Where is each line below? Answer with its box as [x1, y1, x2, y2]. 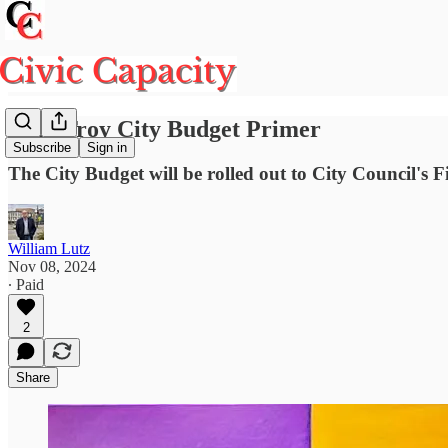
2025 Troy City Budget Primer [8, 115, 321, 142]
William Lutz [8, 239, 90, 257]
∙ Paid [8, 275, 44, 293]
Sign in [87, 140, 127, 156]
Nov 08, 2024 [8, 257, 96, 275]
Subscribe [13, 140, 71, 156]
